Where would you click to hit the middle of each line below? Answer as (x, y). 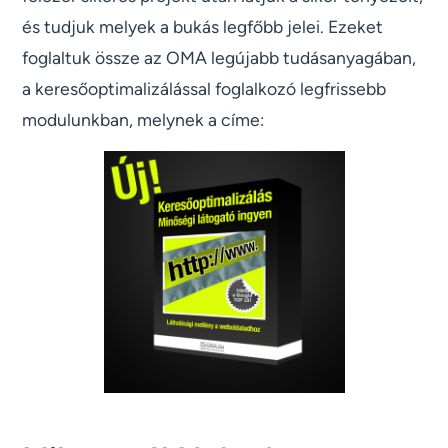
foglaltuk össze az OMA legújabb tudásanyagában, (219, 58)
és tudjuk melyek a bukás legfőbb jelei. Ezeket (203, 27)
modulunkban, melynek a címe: (143, 120)
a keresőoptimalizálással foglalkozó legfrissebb (204, 89)
